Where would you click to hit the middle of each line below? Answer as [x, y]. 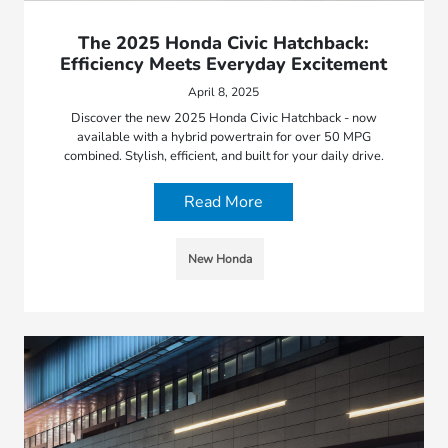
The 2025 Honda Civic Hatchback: [224, 43]
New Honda [219, 259]
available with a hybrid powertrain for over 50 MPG [223, 137]
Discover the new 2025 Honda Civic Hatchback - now [223, 118]
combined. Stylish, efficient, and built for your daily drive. [223, 156]
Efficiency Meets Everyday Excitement [224, 64]
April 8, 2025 [224, 92]
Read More [224, 202]
